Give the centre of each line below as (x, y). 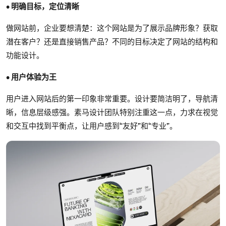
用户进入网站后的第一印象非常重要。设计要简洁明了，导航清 (112, 98)
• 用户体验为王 (31, 76)
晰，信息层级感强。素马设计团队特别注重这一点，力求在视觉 (112, 112)
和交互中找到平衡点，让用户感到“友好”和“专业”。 (92, 125)
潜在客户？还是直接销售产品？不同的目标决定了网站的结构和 (112, 41)
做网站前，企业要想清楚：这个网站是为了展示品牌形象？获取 (112, 27)
